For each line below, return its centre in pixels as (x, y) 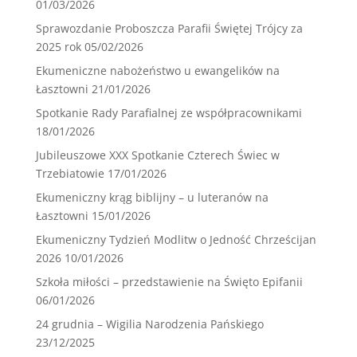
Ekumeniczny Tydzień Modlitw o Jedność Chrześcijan (176, 240)
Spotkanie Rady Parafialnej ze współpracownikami (169, 113)
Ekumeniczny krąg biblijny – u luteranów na (152, 198)
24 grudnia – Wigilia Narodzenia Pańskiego (149, 324)
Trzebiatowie (70, 174)
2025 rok (58, 47)
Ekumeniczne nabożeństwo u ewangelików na (157, 71)
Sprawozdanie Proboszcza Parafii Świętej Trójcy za (169, 29)
